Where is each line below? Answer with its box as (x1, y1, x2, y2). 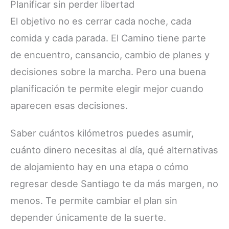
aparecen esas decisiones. (10, 99, 128, 111)
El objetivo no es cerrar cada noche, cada (10, 15, 192, 27)
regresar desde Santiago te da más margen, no (10, 177, 218, 189)
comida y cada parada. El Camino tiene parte (10, 32, 206, 43)
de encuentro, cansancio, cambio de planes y (10, 49, 210, 60)
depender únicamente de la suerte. (10, 211, 166, 223)
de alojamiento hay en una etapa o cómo (10, 161, 189, 172)
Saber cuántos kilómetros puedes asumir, (10, 127, 194, 139)
